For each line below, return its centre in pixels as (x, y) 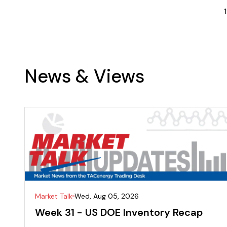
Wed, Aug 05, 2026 (107, 196)
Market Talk (54, 196)
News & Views (84, 76)
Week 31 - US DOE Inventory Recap (119, 213)
